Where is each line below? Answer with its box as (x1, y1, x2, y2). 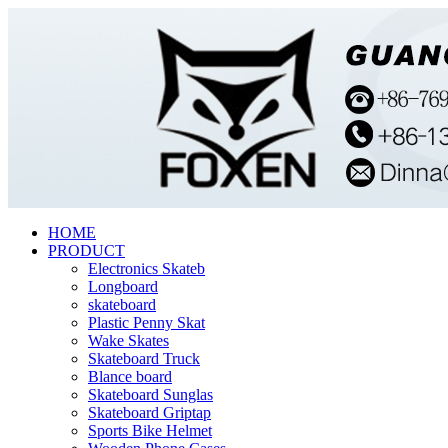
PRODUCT (48, 242, 125, 259)
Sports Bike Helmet (88, 422, 212, 439)
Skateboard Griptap (88, 404, 211, 421)
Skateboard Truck (88, 350, 200, 367)
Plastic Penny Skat (88, 314, 205, 331)
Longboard (88, 278, 158, 295)
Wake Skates (88, 332, 169, 349)
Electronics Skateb (88, 260, 205, 277)
